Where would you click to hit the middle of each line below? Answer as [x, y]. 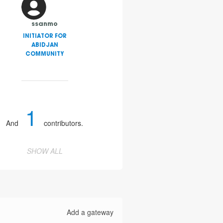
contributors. [63, 123]
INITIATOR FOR [45, 37]
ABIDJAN [45, 46]
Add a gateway [90, 212]
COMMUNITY [45, 55]
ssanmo [45, 25]
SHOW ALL [45, 151]
